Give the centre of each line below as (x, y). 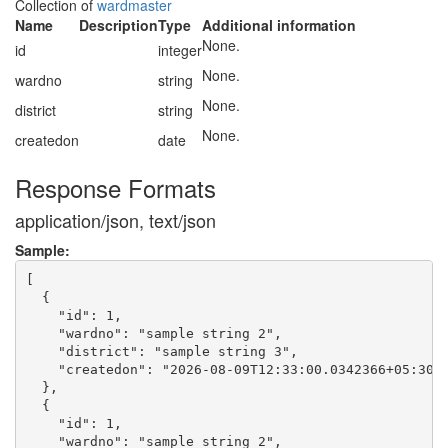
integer (180, 50)
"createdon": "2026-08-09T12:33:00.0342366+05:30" (233, 369)
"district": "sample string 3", (161, 351)
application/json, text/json (115, 220)
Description (118, 25)
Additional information (279, 25)
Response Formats (115, 187)
